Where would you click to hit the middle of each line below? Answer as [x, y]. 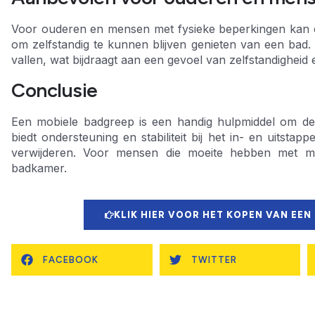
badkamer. [39, 168]
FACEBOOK [71, 259]
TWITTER [214, 259]
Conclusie [54, 90]
